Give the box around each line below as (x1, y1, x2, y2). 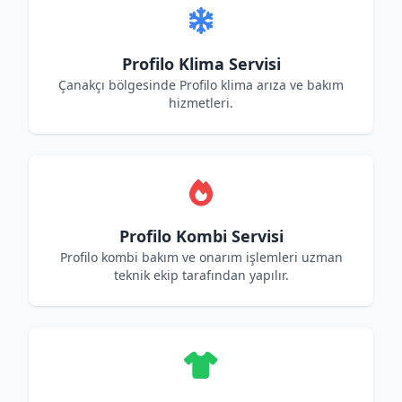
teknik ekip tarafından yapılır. (113, 267, 289, 284)
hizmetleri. (169, 94, 233, 111)
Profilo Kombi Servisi (118, 225, 284, 247)
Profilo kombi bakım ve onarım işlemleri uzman (59, 249, 343, 266)
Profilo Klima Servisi (121, 53, 281, 74)
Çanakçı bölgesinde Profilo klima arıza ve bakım (58, 76, 344, 93)
